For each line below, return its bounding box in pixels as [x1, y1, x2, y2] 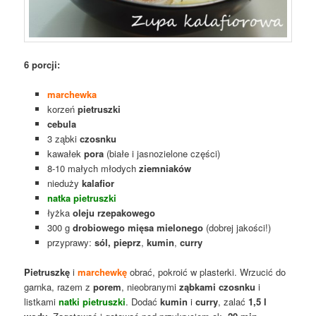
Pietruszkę [24, 265, 71, 279]
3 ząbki [47, 132, 77, 146]
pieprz [113, 236, 141, 250]
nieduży [47, 176, 82, 190]
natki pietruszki [59, 295, 126, 309]
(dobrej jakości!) [202, 221, 271, 235]
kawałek [47, 147, 84, 161]
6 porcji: [24, 58, 61, 72]
